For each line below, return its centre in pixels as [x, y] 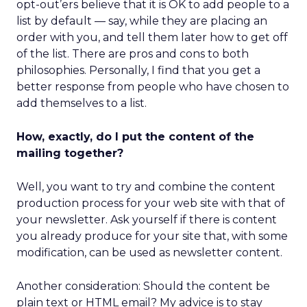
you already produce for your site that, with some [152, 236]
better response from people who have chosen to [153, 87]
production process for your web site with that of [151, 203]
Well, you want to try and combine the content [146, 187]
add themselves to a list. [82, 103]
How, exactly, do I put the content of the [135, 137]
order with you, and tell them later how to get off [152, 37]
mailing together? [70, 153]
